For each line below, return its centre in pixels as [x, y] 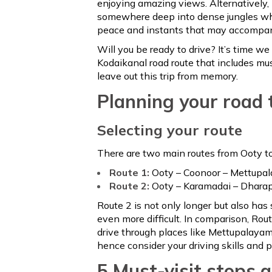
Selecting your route [170, 130]
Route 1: [131, 172]
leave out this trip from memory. [168, 76]
